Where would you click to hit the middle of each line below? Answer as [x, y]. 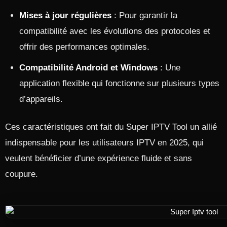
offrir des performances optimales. [84, 47]
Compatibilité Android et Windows [88, 68]
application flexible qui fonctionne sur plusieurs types [119, 83]
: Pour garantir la [144, 15]
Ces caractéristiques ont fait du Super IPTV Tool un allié [111, 127]
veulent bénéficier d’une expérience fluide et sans [99, 158]
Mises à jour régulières [65, 15]
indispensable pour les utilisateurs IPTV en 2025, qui [104, 143]
